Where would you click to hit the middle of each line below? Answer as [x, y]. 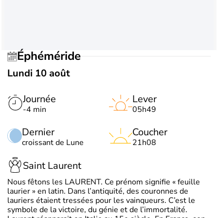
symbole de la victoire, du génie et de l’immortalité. [97, 209]
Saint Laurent [52, 166]
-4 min [35, 109]
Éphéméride [52, 56]
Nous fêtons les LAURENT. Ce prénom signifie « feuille [104, 182]
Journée [39, 99]
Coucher [150, 132]
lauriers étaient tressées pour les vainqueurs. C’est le [101, 200]
